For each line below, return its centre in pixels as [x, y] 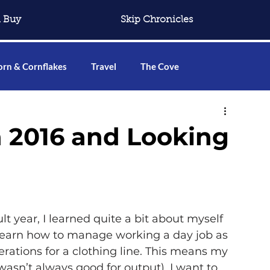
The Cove [160, 66]
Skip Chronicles [156, 20]
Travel [104, 66]
